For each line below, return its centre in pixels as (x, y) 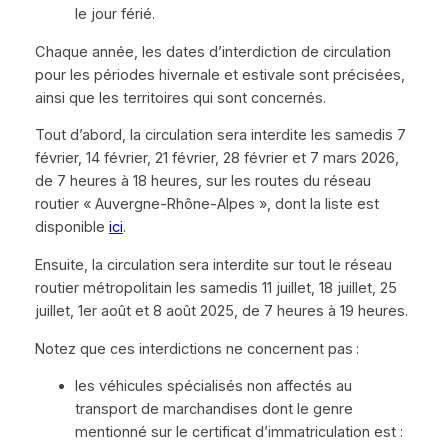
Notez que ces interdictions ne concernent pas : (196, 348)
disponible (71, 227)
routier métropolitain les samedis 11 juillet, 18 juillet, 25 (215, 288)
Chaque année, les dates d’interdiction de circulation (212, 51)
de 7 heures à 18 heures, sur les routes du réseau (202, 181)
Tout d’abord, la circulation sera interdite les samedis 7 (220, 135)
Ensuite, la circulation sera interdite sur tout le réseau (213, 265)
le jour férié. (114, 14)
